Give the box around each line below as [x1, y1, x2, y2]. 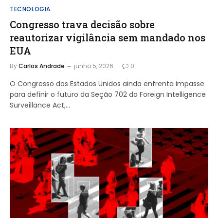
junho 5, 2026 [74, 61, 113, 70]
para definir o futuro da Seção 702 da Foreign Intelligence [10, 89, 206, 99]
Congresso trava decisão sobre [10, 18, 155, 31]
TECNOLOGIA [10, 4, 51, 13]
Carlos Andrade [18, 61, 65, 70]
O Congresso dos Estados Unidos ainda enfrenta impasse [10, 78, 204, 89]
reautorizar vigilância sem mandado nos [10, 31, 205, 44]
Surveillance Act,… [10, 100, 70, 110]
